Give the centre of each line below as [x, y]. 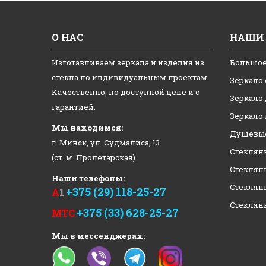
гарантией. [74, 107]
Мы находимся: [87, 127]
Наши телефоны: [88, 178]
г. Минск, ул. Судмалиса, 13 [106, 142]
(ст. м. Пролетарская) [94, 157]
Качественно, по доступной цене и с [126, 92]
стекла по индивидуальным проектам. [130, 77]
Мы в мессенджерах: [98, 235]
